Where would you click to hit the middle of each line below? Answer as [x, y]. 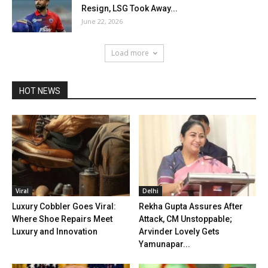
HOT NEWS [40, 91]
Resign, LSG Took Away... [130, 9]
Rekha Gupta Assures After [191, 206]
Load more [130, 53]
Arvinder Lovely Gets [179, 231]
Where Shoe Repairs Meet [62, 219]
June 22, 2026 [102, 22]
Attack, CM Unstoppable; [185, 219]
